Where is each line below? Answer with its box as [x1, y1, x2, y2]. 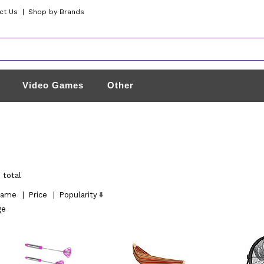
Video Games [22, 80, 84, 90]
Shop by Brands [28, 8, 85, 16]
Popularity [58, 190, 97, 199]
